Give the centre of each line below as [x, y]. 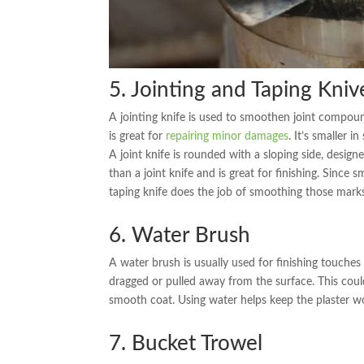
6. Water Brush [180, 235]
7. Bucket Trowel [186, 343]
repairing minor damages [227, 136]
